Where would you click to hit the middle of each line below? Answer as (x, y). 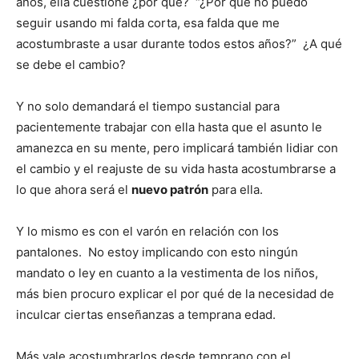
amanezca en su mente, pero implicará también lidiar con (177, 147)
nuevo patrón (170, 189)
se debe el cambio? (71, 64)
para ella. (236, 189)
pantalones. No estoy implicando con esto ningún (157, 252)
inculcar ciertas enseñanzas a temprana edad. (146, 314)
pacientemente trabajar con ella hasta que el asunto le (169, 127)
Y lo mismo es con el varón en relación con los (147, 231)
